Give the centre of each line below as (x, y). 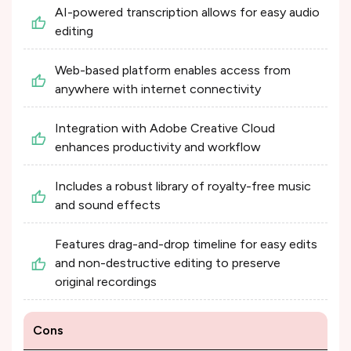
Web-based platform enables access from (173, 70)
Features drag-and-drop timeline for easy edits (186, 244)
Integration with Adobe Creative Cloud (165, 128)
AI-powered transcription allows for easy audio (187, 12)
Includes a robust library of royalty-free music (183, 186)
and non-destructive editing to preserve (168, 262)
